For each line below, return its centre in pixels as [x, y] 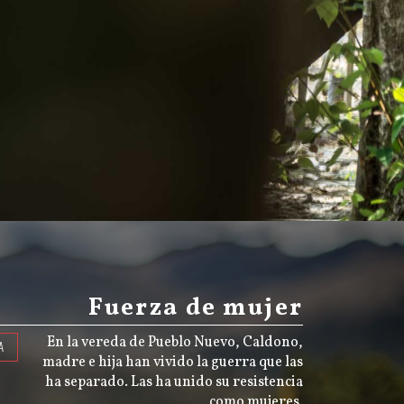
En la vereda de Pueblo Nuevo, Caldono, [174, 343]
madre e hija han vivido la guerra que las [172, 363]
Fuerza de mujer [196, 309]
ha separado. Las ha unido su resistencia [174, 383]
